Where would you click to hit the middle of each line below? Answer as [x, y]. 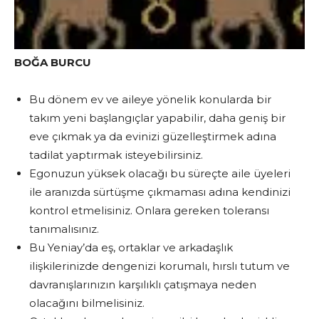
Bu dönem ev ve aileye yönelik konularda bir [150, 99]
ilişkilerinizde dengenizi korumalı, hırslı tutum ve [159, 266]
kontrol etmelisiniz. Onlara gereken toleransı [149, 210]
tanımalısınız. [64, 229]
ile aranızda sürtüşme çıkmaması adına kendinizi [160, 192]
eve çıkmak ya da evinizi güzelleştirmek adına [153, 136]
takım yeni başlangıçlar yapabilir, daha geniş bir [157, 117]
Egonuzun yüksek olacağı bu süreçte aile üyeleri [160, 173]
